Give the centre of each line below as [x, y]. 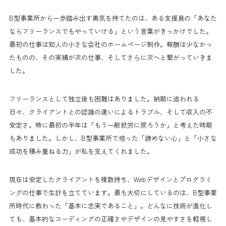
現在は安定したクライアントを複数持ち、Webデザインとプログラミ [110, 179]
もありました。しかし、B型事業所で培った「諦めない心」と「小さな [113, 138]
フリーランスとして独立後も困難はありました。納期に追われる [104, 98]
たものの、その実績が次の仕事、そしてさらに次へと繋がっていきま [111, 57]
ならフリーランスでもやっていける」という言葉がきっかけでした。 [111, 31]
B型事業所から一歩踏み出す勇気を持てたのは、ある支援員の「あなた [113, 18]
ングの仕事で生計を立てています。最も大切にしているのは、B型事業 [113, 192]
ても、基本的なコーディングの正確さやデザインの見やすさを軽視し [111, 218]
